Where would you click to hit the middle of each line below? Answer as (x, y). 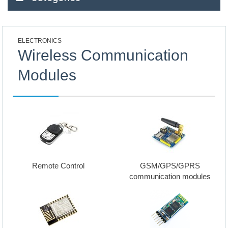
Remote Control (58, 166)
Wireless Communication (103, 55)
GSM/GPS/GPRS (170, 166)
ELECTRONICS (40, 41)
